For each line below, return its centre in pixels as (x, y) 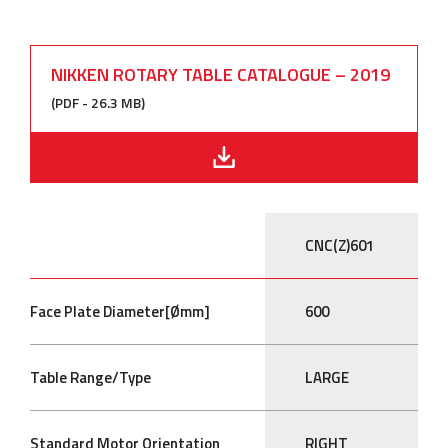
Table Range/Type (90, 378)
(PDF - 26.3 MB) (98, 103)
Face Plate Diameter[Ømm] (120, 312)
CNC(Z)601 (339, 246)
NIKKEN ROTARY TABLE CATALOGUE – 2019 (220, 75)
